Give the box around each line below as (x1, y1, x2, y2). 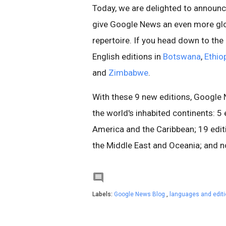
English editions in (92, 51, 163, 62)
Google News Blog (114, 191, 166, 198)
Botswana (163, 51, 201, 62)
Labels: (92, 191, 114, 198)
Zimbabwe (108, 68, 148, 78)
